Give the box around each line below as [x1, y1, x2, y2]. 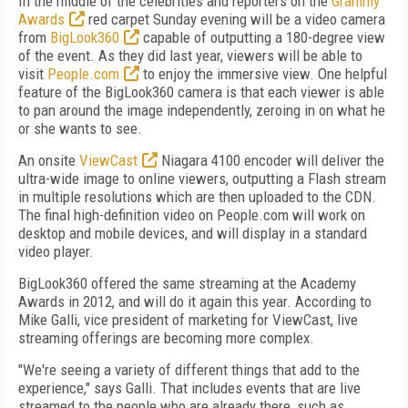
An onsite [18, 151, 79, 169]
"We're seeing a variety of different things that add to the [18, 361, 360, 379]
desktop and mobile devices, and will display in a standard [18, 224, 367, 242]
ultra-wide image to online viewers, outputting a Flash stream [18, 169, 386, 188]
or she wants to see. [18, 119, 142, 138]
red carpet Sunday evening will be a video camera [85, 10, 385, 28]
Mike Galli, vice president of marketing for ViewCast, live [18, 311, 358, 329]
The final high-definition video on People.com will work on [18, 206, 365, 224]
